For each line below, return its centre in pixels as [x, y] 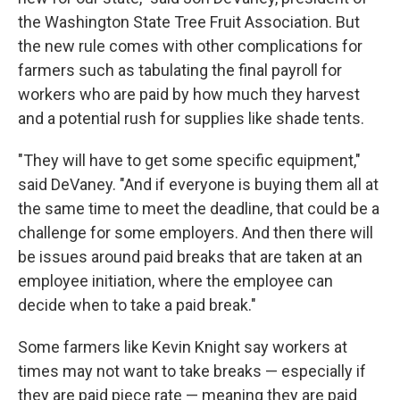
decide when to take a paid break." [137, 305]
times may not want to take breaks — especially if [192, 371]
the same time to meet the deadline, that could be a [199, 208]
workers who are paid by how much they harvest [189, 94]
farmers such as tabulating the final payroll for [180, 70]
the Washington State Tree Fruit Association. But [189, 22]
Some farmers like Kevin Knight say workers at [183, 347]
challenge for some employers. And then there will [196, 233]
